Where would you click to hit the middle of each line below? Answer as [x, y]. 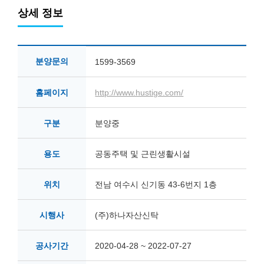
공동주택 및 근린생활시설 [143, 154]
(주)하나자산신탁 [127, 215]
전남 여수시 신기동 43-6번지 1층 [156, 184]
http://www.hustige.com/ [139, 92]
